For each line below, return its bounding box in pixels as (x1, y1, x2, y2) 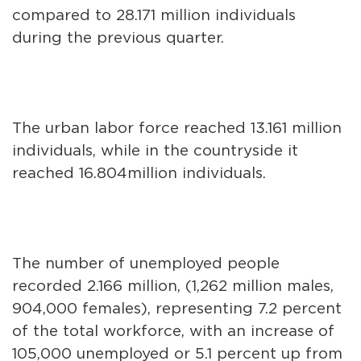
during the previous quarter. (12, 30, 224, 46)
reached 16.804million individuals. (12, 165, 266, 181)
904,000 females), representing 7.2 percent (12, 301, 342, 317)
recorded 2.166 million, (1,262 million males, (12, 278, 334, 294)
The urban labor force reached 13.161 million (12, 120, 342, 136)
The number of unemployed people (12, 255, 280, 272)
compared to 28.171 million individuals (12, 7, 296, 23)
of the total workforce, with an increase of (12, 323, 334, 339)
